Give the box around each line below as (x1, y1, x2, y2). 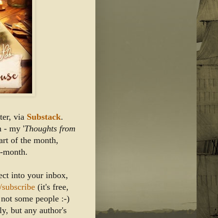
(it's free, (35, 182, 69, 192)
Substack (24, 112, 61, 122)
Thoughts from (24, 124, 75, 134)
